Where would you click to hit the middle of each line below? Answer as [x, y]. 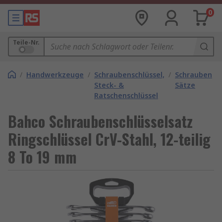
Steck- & [109, 85]
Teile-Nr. [26, 42]
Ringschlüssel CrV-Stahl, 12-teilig [109, 139]
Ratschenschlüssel [126, 95]
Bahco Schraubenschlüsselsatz [100, 121]
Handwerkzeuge [55, 75]
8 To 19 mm [42, 157]
